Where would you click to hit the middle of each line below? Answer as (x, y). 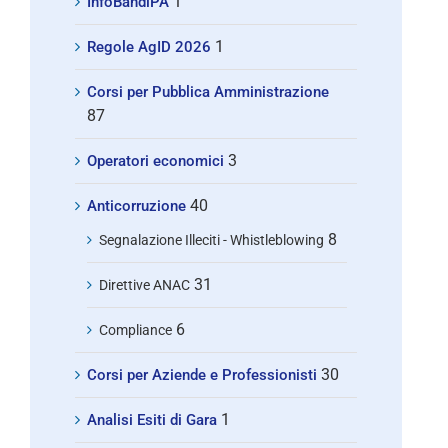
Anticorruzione (136, 205)
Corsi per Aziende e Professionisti (202, 374)
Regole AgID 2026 (149, 46)
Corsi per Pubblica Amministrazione (208, 91)
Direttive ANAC (144, 284)
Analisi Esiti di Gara (152, 419)
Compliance (135, 329)
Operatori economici (155, 160)
